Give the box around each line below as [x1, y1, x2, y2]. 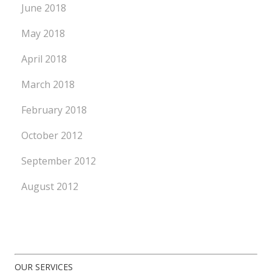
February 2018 [21, 103, 87, 117]
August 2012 [21, 180, 79, 194]
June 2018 [21, 1, 67, 15]
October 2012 [21, 129, 83, 143]
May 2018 [21, 27, 66, 41]
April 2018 [21, 52, 67, 66]
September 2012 [21, 154, 97, 168]
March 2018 [21, 78, 75, 92]
